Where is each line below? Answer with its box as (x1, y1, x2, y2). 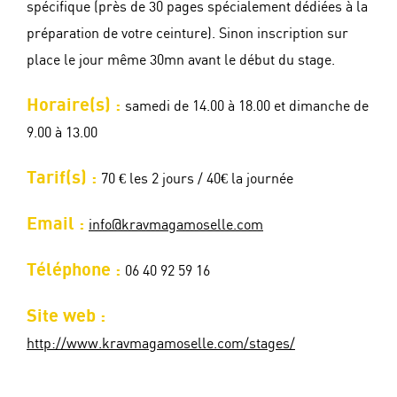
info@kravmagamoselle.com (89, 218, 263, 234)
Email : (27, 214, 89, 235)
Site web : (27, 307, 105, 327)
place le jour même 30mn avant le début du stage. (27, 53, 335, 69)
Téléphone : (27, 261, 125, 281)
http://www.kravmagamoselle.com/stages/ (27, 337, 295, 353)
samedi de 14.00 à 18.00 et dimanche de (125, 99, 369, 115)
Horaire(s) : (27, 96, 125, 116)
